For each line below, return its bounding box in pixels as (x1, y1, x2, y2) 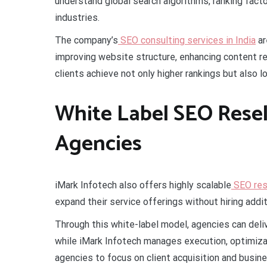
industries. (55, 11, 100, 23)
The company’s (55, 34, 118, 46)
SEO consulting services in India (118, 34, 256, 46)
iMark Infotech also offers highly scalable (55, 179, 231, 191)
